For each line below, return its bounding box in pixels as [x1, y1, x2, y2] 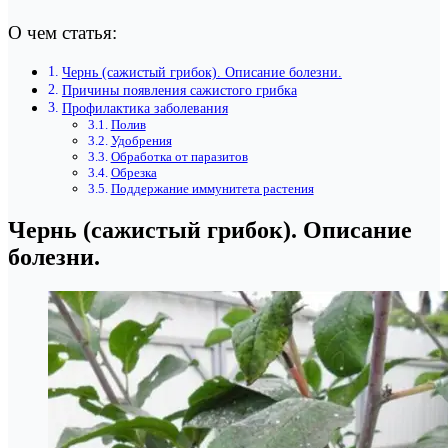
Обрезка [110, 165, 157, 181]
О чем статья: [8, 22, 117, 44]
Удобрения [110, 133, 172, 149]
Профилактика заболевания [61, 100, 228, 117]
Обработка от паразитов [110, 149, 248, 165]
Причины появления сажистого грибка [61, 82, 297, 99]
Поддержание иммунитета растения [110, 181, 314, 197]
